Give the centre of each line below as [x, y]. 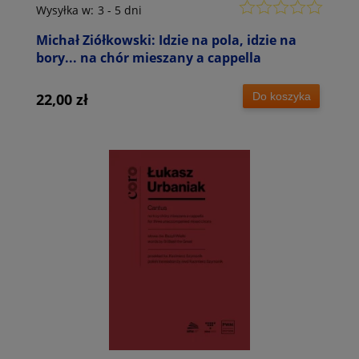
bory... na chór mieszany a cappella [149, 58]
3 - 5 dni [120, 10]
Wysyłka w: [65, 10]
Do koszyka [281, 96]
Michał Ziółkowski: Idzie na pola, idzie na [166, 40]
